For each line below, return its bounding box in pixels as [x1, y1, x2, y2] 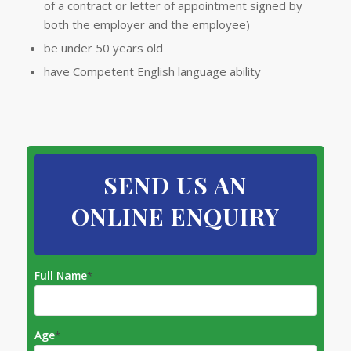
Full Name [34, 267, 87, 283]
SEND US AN [103, 168, 248, 201]
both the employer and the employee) [43, 16, 250, 32]
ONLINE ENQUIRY [71, 200, 280, 232]
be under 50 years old [43, 39, 163, 56]
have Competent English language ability [43, 63, 261, 79]
